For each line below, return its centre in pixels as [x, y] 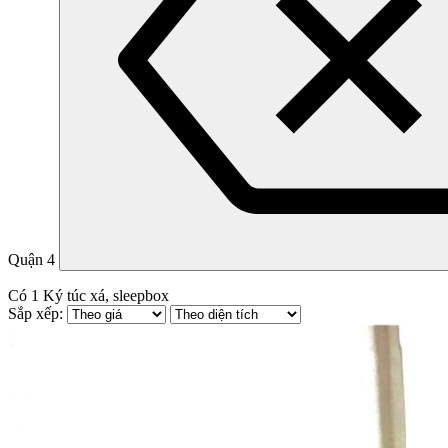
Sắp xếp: [37, 313]
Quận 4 [31, 259]
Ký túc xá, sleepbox [104, 295]
